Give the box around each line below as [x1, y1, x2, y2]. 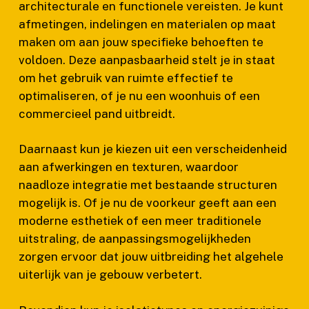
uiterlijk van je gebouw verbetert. [18, 268, 202, 281]
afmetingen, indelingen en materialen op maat [18, 17, 276, 31]
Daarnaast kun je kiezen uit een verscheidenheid [18, 142, 287, 156]
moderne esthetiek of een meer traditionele [18, 214, 261, 228]
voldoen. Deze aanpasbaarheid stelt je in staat [18, 52, 275, 67]
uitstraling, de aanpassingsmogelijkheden [18, 232, 251, 246]
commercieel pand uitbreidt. [18, 106, 175, 121]
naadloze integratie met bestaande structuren [18, 178, 277, 192]
